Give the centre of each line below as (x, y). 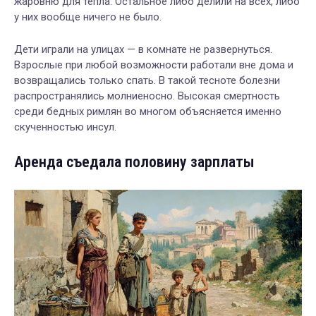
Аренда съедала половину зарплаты (134, 162)
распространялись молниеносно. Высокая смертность (147, 96)
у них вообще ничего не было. (88, 17)
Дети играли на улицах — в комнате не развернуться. (143, 49)
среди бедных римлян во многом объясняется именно (148, 111)
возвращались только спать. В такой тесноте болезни (147, 80)
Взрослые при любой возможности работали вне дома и (154, 65)
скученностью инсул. (65, 127)
